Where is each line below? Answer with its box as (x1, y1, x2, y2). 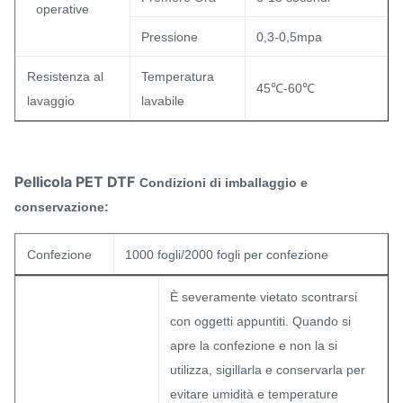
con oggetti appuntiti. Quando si (170, 314, 351, 328)
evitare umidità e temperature (170, 387, 338, 401)
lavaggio (27, 94, 75, 108)
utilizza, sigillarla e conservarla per (170, 363, 365, 377)
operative (36, 2, 90, 16)
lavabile (141, 94, 184, 108)
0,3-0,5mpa (256, 30, 322, 44)
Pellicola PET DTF (14, 173, 135, 191)
